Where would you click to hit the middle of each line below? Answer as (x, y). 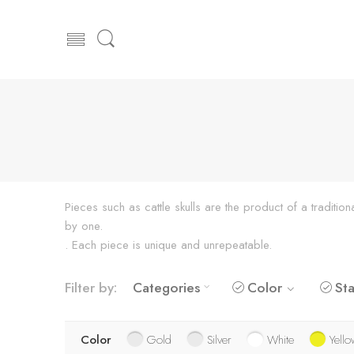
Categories (166, 287)
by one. (84, 226)
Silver (219, 339)
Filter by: (91, 287)
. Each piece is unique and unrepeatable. (168, 245)
